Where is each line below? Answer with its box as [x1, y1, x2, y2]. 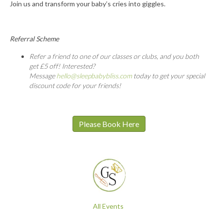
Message [29, 72, 56, 80]
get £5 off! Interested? [29, 62, 95, 71]
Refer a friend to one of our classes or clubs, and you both [29, 52, 199, 61]
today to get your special [132, 72, 205, 80]
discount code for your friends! [29, 81, 121, 90]
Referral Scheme [10, 35, 59, 43]
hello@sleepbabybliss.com [56, 72, 132, 80]
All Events [93, 202, 125, 211]
